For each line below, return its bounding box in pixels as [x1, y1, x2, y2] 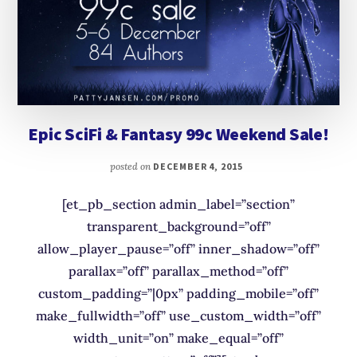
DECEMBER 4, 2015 [152, 159, 244, 172]
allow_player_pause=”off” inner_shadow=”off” [37, 240, 320, 257]
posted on [109, 159, 153, 172]
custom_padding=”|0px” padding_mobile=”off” [38, 284, 319, 301]
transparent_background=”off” [86, 218, 271, 234]
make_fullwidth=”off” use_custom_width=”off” [36, 307, 321, 324]
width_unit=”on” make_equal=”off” [73, 329, 284, 346]
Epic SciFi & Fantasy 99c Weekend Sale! [28, 122, 329, 145]
